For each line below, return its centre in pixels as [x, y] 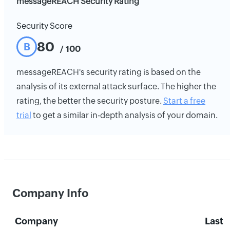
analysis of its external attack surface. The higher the [116, 87]
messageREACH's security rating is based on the [109, 72]
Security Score [44, 26]
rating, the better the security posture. [90, 101]
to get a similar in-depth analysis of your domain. [124, 115]
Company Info [50, 193]
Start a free [184, 101]
